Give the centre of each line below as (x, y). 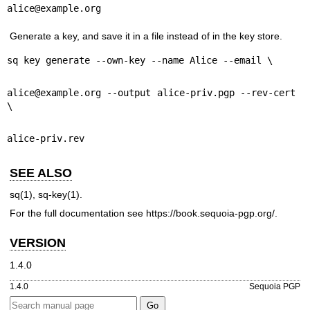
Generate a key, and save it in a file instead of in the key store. (146, 36)
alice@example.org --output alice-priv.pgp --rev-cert (151, 92)
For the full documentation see (78, 213)
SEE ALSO (41, 173)
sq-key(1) (59, 194)
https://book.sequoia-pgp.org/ (210, 213)
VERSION (38, 243)
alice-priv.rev (45, 138)
